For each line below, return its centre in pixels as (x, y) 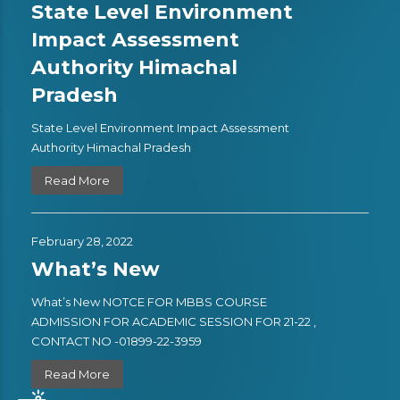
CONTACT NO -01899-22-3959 (122, 341)
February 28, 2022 (82, 241)
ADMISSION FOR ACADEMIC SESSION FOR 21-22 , (174, 321)
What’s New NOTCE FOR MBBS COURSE (149, 302)
